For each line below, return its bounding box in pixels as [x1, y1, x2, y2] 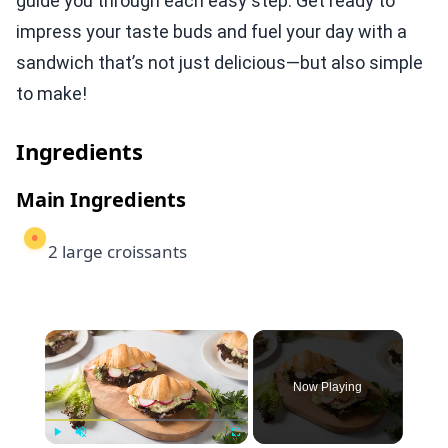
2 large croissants [48, 240, 187, 263]
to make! [16, 83, 87, 104]
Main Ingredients [16, 186, 186, 213]
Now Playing [293, 380, 363, 394]
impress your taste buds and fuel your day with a [16, 21, 407, 42]
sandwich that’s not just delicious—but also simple [16, 52, 423, 73]
